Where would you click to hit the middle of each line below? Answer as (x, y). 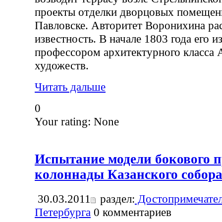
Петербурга (63, 212)
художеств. (62, 66)
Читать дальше (70, 87)
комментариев (136, 212)
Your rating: (64, 122)
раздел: (116, 199)
